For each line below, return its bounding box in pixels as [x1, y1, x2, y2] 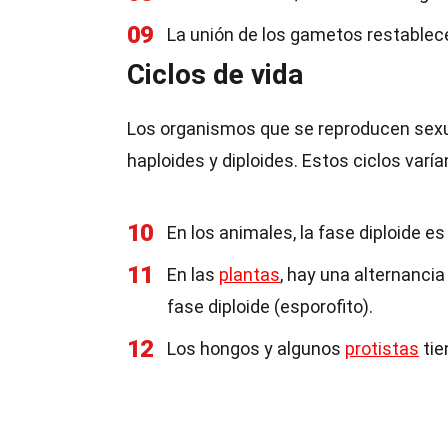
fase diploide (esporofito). [167, 296, 373, 317]
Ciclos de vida [127, 58, 303, 91]
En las [167, 264, 219, 285]
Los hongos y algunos [167, 338, 345, 359]
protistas [345, 338, 419, 359]
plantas [219, 264, 280, 285]
